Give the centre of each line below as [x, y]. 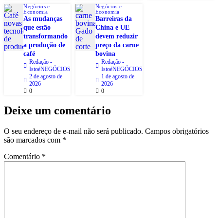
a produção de [45, 45]
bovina [105, 54]
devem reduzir [116, 36]
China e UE [112, 27]
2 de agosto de [46, 76]
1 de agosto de [118, 76]
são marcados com [33, 140]
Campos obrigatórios [177, 131]
